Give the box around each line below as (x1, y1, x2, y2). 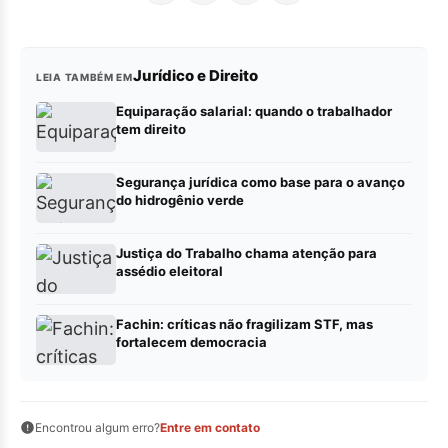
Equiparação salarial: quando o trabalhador (116, 102, 392, 119)
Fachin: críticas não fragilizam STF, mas (116, 315, 373, 332)
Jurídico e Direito (132, 65, 258, 85)
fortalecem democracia (116, 333, 267, 350)
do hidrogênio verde (116, 191, 244, 208)
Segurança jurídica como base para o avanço (116, 173, 405, 190)
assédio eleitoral (116, 262, 223, 279)
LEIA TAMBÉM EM (36, 70, 133, 83)
